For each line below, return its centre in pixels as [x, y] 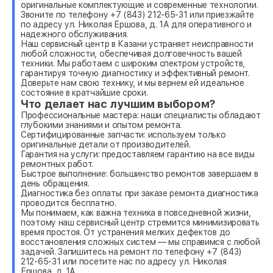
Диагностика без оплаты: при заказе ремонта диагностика [140, 193]
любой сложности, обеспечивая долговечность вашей [131, 53]
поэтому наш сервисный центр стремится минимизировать [140, 222]
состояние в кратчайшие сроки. [84, 92]
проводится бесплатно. [69, 203]
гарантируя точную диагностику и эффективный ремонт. [135, 73]
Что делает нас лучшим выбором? [118, 104]
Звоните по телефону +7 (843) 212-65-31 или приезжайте [138, 14]
